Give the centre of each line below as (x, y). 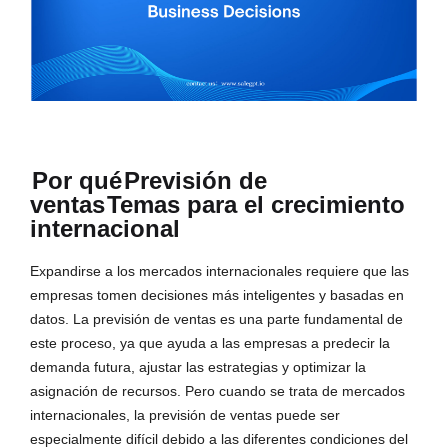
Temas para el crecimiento (256, 205)
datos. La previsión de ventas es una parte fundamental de (216, 319)
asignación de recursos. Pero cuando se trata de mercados (217, 391)
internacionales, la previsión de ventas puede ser (185, 415)
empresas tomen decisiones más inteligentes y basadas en (217, 295)
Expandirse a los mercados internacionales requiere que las (219, 271)
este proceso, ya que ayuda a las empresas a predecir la (210, 343)
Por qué (77, 181)
